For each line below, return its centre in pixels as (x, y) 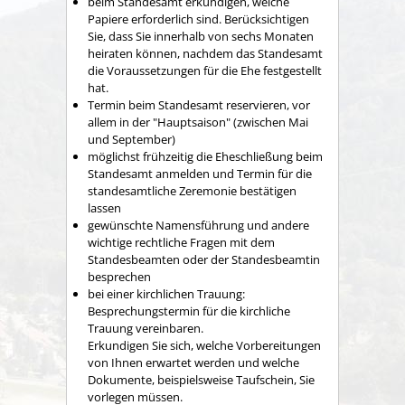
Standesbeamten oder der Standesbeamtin (204, 259)
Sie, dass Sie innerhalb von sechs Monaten (201, 36)
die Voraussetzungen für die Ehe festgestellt (205, 70)
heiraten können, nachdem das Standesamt (205, 53)
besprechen (119, 276)
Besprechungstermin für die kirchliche (189, 311)
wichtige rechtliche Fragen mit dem (181, 242)
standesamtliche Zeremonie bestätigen (192, 190)
